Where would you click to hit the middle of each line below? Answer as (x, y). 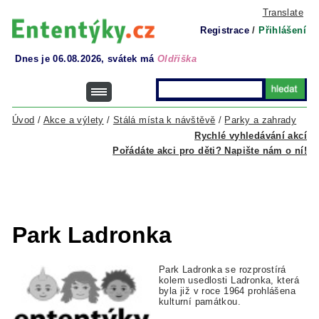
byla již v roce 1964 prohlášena (227, 291)
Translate (283, 12)
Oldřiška (177, 59)
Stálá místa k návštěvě (164, 120)
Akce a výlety (73, 120)
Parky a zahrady (261, 120)
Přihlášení (282, 30)
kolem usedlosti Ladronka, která (229, 281)
